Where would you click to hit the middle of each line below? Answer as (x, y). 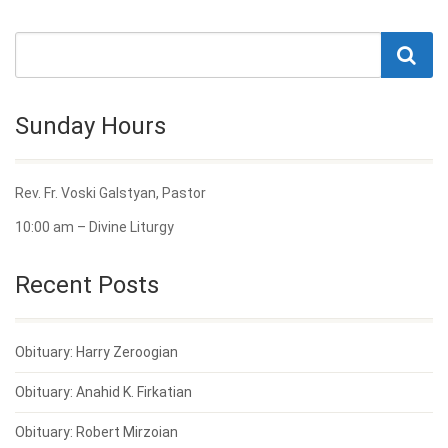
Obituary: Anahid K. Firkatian (103, 392)
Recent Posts (87, 285)
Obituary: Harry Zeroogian (96, 352)
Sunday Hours (90, 126)
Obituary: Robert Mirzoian (96, 432)
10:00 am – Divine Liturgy (94, 227)
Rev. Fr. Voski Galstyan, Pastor (110, 193)
